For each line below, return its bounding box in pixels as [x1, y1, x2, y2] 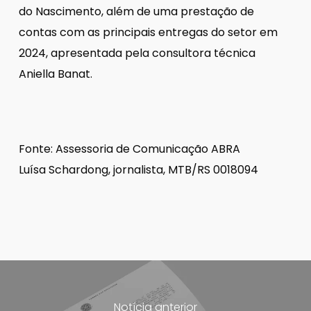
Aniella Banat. [18, 65, 92, 82]
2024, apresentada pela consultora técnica [18, 44, 255, 61]
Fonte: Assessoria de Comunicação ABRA [18, 140, 240, 157]
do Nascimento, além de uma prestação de [18, 3, 254, 19]
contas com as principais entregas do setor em [18, 24, 278, 40]
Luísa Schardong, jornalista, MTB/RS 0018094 [18, 161, 258, 178]
